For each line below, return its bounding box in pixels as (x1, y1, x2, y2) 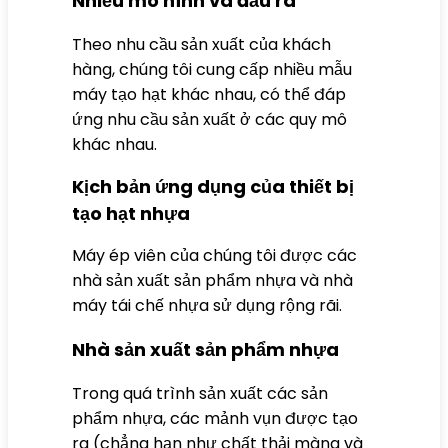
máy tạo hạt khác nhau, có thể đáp (72, 82, 346, 106)
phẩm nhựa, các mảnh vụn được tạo (72, 406, 358, 430)
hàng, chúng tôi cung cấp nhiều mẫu (72, 57, 352, 81)
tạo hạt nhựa (72, 200, 190, 226)
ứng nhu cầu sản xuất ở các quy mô (72, 107, 347, 131)
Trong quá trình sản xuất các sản (72, 381, 328, 405)
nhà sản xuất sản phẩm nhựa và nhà (72, 268, 353, 292)
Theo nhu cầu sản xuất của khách (72, 32, 331, 56)
